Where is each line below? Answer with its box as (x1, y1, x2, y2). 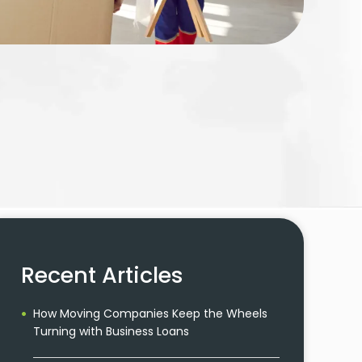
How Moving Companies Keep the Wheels (33, 305, 267, 322)
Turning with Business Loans (33, 323, 189, 339)
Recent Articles (21, 260, 183, 290)
